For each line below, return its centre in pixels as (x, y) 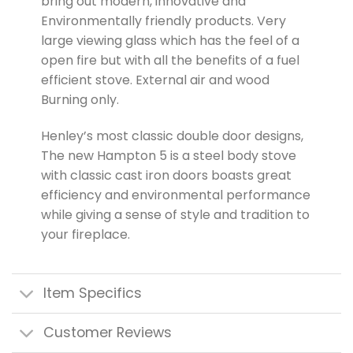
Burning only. (80, 100)
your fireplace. (85, 234)
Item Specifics (93, 294)
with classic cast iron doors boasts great (166, 175)
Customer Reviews (108, 333)
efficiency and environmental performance (175, 195)
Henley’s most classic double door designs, (172, 136)
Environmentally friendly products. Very (163, 21)
